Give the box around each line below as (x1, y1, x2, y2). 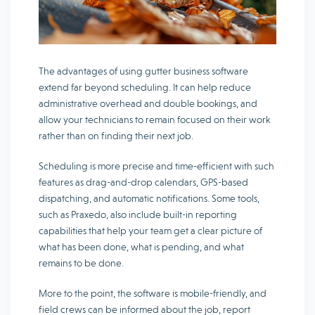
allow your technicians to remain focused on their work (39, 114, 270, 126)
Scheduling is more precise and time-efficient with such (39, 160, 274, 172)
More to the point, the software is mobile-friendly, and (39, 288, 266, 300)
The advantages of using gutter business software (39, 65, 248, 77)
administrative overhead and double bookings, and (39, 98, 257, 110)
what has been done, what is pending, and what (39, 241, 244, 253)
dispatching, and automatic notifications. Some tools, (39, 193, 259, 205)
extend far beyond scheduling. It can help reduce (39, 82, 251, 94)
